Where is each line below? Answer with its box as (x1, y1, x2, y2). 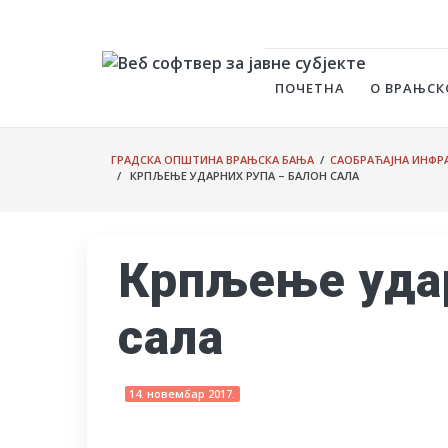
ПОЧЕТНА (275, 79, 346, 97)
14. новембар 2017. (129, 386, 236, 402)
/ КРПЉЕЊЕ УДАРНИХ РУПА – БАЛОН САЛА (111, 168, 359, 183)
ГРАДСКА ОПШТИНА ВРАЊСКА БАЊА (111, 152, 314, 167)
